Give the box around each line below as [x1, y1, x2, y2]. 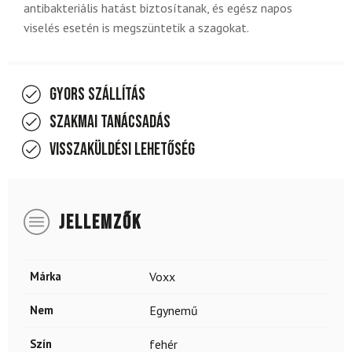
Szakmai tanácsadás [49, 111, 170, 133]
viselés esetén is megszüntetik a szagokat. [24, 19, 249, 35]
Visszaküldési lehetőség [49, 138, 195, 160]
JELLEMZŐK [59, 210, 141, 235]
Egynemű [149, 302, 198, 318]
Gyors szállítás [49, 83, 145, 105]
